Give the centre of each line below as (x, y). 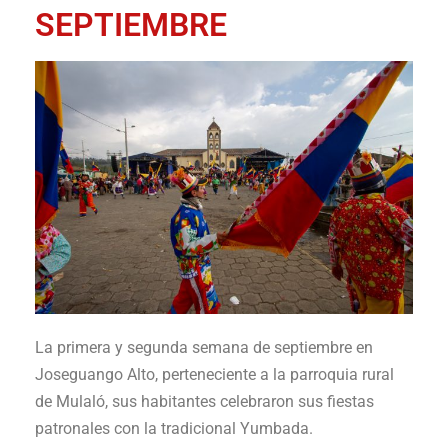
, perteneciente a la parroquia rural (274, 374)
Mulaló (80, 401)
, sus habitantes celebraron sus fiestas (239, 401)
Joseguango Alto (95, 374)
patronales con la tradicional (137, 428)
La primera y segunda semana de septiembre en (204, 347)
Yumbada (274, 428)
